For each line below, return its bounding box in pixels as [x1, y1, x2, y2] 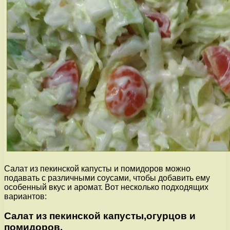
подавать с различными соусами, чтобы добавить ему [4, 173, 210, 182]
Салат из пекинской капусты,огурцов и [4, 210, 196, 222]
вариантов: [4, 191, 47, 201]
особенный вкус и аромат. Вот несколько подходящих [4, 182, 208, 191]
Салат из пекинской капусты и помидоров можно [4, 164, 190, 173]
